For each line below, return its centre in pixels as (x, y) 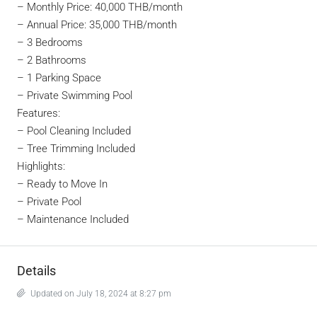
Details (36, 271)
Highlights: (41, 166)
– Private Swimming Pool (75, 96)
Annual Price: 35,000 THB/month (102, 25)
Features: (39, 113)
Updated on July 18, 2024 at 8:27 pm (100, 294)
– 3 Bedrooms (50, 42)
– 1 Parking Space (59, 78)
